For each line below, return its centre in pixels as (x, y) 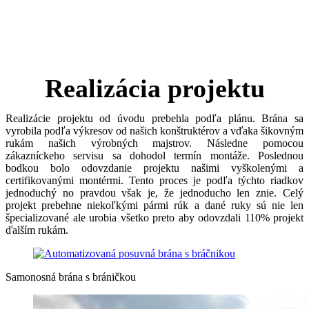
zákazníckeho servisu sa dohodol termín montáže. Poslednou (154, 156)
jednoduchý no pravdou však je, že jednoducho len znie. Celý (154, 193)
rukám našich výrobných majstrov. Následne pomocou (154, 143)
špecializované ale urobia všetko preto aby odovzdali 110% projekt (154, 218)
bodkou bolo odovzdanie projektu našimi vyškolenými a (154, 168)
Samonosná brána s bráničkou (71, 277)
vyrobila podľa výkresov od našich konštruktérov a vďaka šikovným (154, 131)
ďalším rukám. (37, 230)
